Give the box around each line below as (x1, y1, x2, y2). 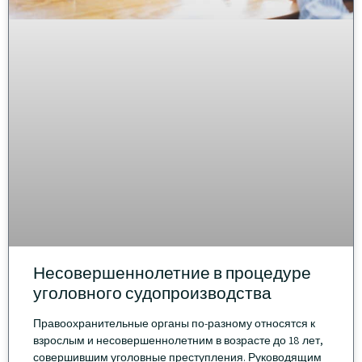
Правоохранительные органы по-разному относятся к (33, 316, 315, 331)
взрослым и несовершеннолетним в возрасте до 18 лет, (33, 333, 323, 348)
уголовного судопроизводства (33, 282, 271, 305)
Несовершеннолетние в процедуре (33, 262, 311, 284)
